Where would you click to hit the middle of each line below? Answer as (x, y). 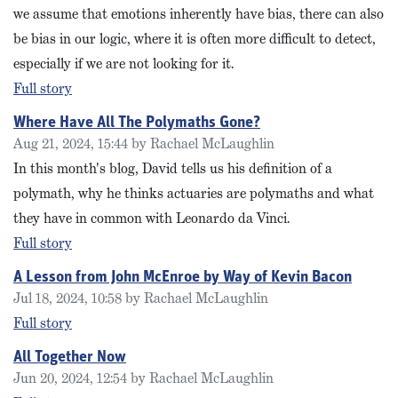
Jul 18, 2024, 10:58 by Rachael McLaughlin (141, 298)
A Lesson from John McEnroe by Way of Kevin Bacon (183, 278)
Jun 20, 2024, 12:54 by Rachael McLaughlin (143, 378)
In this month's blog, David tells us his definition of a (173, 168)
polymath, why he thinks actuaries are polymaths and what (194, 193)
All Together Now (70, 358)
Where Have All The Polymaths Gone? (137, 123)
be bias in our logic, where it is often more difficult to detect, (195, 39)
